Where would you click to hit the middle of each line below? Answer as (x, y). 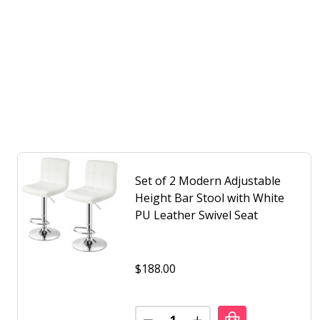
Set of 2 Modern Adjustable (208, 181)
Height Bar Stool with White (210, 198)
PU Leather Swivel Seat (196, 215)
